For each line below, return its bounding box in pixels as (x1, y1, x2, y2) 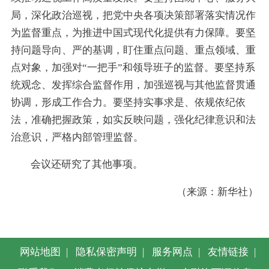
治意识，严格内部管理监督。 (10, 131, 144, 143)
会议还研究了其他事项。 (31, 159, 144, 171)
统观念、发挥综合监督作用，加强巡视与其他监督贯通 (10, 79, 256, 91)
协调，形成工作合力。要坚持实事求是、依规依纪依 (10, 96, 246, 108)
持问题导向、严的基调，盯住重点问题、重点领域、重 (10, 44, 256, 56)
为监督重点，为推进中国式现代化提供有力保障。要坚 (10, 26, 256, 38)
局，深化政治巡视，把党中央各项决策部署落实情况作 (10, 9, 256, 21)
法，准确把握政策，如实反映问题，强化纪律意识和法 (10, 113, 256, 125)
